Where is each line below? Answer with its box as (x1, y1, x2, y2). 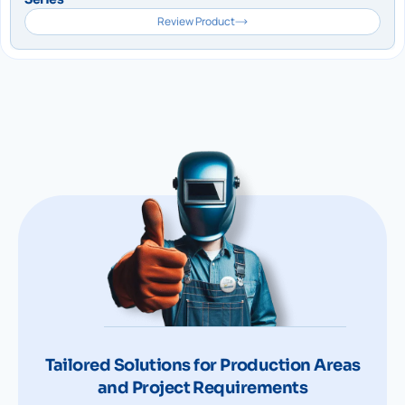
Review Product (156, 14, 235, 29)
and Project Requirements (97, 377, 308, 398)
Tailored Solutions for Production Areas (44, 354, 361, 375)
